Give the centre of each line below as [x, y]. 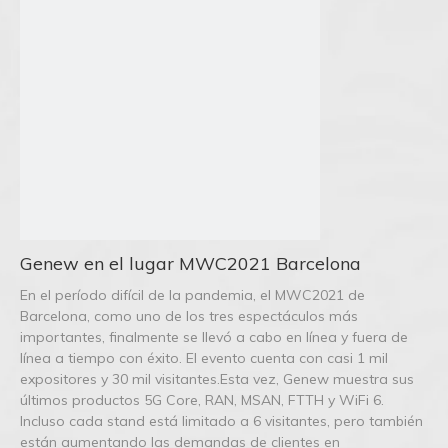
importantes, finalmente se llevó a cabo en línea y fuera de [214, 337]
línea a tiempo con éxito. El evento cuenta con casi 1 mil [204, 358]
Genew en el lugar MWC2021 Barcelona [190, 263]
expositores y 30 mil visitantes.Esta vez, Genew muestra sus [217, 379]
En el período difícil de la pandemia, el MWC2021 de [192, 295]
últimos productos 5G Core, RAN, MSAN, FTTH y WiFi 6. [202, 400]
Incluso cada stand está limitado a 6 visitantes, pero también [221, 421]
